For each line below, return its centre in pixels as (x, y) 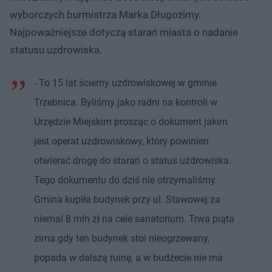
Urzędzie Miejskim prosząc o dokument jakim (131, 121)
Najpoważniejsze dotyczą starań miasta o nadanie (124, 32)
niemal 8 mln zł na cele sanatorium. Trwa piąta (134, 219)
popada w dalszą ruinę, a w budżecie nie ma (128, 257)
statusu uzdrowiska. (56, 49)
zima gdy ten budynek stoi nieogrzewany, (122, 238)
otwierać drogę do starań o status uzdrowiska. (133, 160)
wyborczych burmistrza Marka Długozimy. (105, 14)
